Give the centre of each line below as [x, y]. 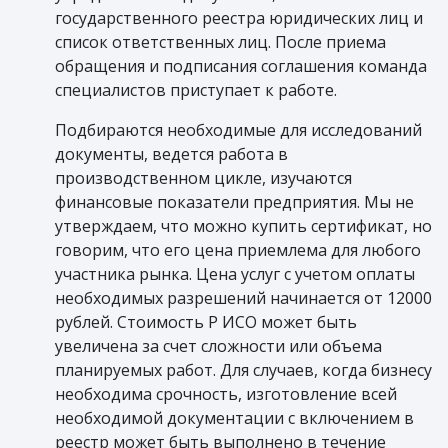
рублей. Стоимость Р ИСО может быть [206, 321]
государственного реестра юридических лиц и [239, 17]
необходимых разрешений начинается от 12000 [243, 297]
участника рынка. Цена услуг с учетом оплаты [235, 273]
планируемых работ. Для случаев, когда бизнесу [243, 369]
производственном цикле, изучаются [203, 177]
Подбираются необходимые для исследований [238, 129]
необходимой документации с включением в [234, 417]
